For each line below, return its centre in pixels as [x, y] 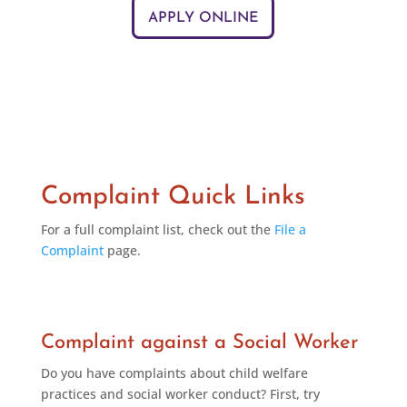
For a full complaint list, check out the [157, 229]
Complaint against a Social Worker [199, 343]
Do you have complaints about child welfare [174, 373]
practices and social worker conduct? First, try [180, 394]
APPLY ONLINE [203, 18]
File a [290, 229]
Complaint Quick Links [173, 197]
